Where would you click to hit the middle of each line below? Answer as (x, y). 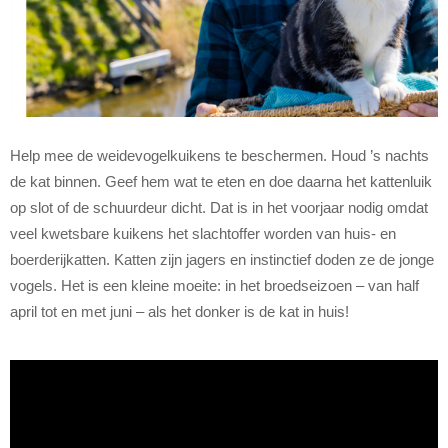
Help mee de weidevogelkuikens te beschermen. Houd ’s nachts (219, 156)
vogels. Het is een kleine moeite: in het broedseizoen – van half (214, 286)
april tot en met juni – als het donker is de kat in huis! (179, 312)
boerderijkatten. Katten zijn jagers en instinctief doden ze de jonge (222, 260)
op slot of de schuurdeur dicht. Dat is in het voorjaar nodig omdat (219, 208)
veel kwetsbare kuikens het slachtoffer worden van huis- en (203, 234)
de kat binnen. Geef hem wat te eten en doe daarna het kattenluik (221, 182)
